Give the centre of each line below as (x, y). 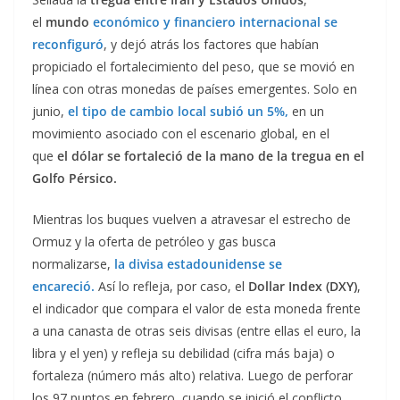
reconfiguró (68, 45)
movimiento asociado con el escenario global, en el (181, 134)
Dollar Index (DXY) (303, 287)
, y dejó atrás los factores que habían (211, 45)
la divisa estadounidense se (198, 264)
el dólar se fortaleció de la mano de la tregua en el (211, 156)
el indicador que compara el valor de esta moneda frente (196, 309)
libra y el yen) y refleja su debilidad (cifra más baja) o (183, 354)
